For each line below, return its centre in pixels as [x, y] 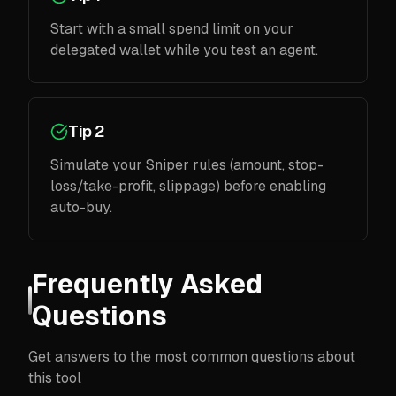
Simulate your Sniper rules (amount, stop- [187, 164]
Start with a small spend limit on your [172, 28]
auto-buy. [81, 207]
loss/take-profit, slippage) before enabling [188, 186]
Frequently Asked [147, 284]
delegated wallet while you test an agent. [184, 49]
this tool [55, 377]
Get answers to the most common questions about [192, 356]
